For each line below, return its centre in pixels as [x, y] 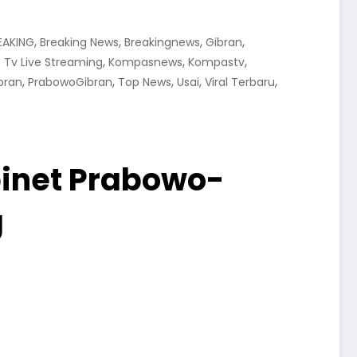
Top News [145, 82]
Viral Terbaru [240, 82]
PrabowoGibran [70, 82]
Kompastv [216, 62]
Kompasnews [145, 62]
